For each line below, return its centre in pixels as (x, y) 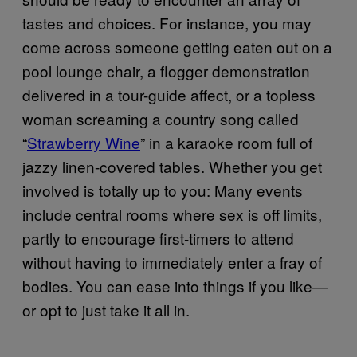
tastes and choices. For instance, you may (167, 22)
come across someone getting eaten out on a (177, 46)
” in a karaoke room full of (226, 142)
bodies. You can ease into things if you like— (175, 285)
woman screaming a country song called (161, 118)
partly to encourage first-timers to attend (158, 237)
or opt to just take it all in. (106, 309)
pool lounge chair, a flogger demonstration (166, 70)
